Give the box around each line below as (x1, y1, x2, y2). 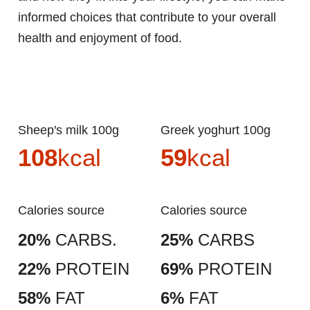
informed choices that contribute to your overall (18, 10, 276, 25)
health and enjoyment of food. (18, 31, 182, 46)
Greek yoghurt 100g (170, 123, 271, 138)
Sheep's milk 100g (26, 123, 119, 138)
